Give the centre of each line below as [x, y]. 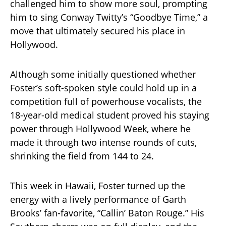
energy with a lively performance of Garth [98, 199]
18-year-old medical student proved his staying [110, 115]
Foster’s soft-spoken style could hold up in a [103, 88]
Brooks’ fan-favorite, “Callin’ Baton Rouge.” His [107, 213]
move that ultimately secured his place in [98, 31]
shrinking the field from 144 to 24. [82, 156]
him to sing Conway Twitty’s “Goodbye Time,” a [109, 17]
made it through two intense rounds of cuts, [103, 142]
